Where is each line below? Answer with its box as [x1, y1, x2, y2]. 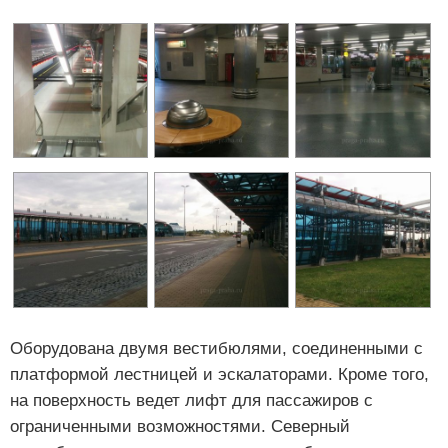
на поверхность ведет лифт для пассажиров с [10, 390, 373, 410]
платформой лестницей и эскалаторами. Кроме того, [10, 364, 429, 384]
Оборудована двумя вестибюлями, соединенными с [10, 338, 423, 358]
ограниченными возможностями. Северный [10, 416, 350, 436]
